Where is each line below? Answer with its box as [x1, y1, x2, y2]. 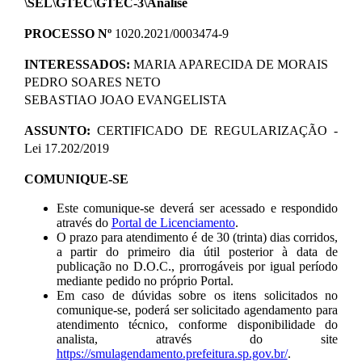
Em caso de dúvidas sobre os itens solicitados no [56, 288, 339, 302]
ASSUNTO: [23, 123, 97, 137]
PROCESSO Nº [23, 26, 115, 40]
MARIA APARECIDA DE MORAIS [133, 57, 328, 71]
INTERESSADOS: [23, 57, 133, 71]
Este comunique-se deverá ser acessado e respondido [56, 200, 339, 215]
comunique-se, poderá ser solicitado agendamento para [56, 302, 339, 317]
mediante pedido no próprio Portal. [56, 273, 234, 288]
